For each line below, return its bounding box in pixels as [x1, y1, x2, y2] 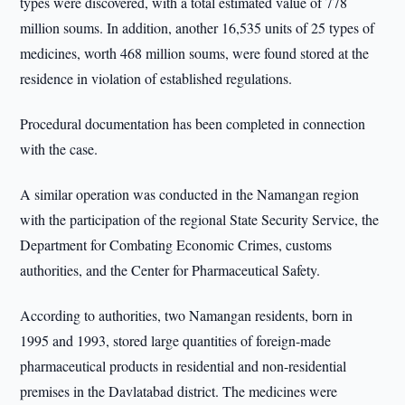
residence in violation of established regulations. [20, 69, 293, 88]
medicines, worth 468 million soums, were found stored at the [20, 43, 370, 62]
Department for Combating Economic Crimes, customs [20, 235, 333, 254]
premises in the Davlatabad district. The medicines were [20, 381, 338, 400]
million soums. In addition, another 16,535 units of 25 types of [20, 18, 375, 37]
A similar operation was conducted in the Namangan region [20, 184, 360, 203]
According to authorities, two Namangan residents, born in [20, 306, 353, 325]
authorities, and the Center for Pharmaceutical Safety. [20, 260, 321, 279]
